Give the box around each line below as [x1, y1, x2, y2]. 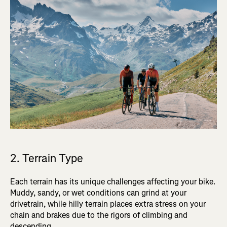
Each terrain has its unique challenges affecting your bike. [10, 176, 215, 187]
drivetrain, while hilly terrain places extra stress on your [10, 199, 206, 210]
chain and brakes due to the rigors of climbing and [10, 210, 187, 221]
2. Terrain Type [10, 151, 83, 166]
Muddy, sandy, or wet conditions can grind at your [10, 187, 186, 199]
